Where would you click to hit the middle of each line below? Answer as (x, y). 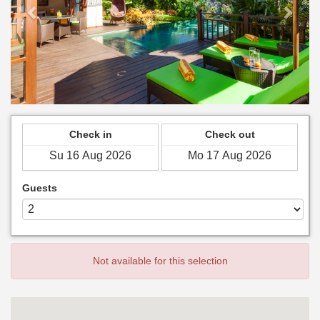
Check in (90, 134)
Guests (40, 188)
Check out (230, 134)
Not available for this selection (160, 261)
